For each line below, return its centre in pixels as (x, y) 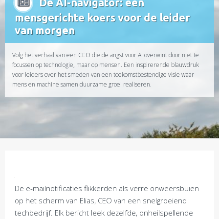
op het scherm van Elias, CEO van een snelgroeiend (101, 200)
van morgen (45, 30)
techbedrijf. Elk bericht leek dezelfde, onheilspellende (104, 213)
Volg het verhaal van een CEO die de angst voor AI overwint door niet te (106, 55)
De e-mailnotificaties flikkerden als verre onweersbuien (107, 188)
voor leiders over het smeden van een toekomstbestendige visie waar (103, 75)
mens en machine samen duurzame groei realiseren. (82, 84)
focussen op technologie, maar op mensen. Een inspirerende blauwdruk (106, 65)
